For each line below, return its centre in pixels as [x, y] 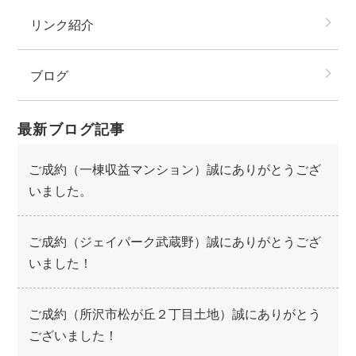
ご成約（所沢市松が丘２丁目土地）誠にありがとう [174, 313]
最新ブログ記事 [71, 129]
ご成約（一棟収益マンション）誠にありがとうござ [174, 169]
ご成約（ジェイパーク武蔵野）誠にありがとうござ [174, 241]
